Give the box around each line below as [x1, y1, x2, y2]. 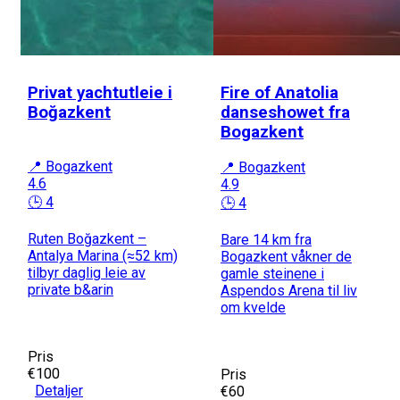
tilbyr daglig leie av [28, 263, 146, 281]
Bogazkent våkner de [221, 247, 352, 265]
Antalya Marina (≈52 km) [28, 246, 178, 264]
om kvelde [221, 298, 286, 316]
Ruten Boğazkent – [28, 229, 146, 247]
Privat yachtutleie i [28, 83, 172, 103]
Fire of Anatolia [221, 83, 338, 103]
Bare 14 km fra [221, 230, 312, 248]
